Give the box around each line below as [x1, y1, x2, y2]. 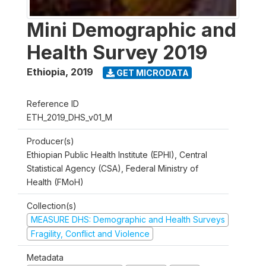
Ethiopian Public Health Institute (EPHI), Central [27, 150, 207, 160]
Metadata [27, 252, 64, 262]
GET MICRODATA [114, 67, 189, 78]
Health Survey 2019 [27, 41, 207, 64]
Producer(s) [27, 136, 74, 146]
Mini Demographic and [27, 18, 236, 42]
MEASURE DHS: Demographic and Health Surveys [30, 214, 225, 224]
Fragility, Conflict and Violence [30, 228, 150, 239]
